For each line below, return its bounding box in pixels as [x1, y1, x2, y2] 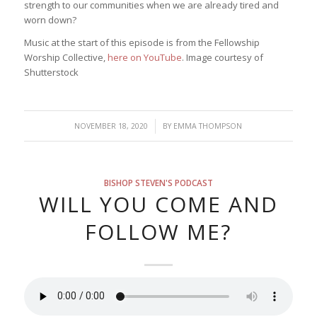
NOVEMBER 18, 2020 [74, 120, 149, 131]
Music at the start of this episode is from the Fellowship [23, 35, 260, 49]
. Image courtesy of [181, 50, 263, 64]
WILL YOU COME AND [38, 189, 278, 219]
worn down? [23, 13, 76, 26]
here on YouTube [107, 50, 182, 64]
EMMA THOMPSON [173, 120, 243, 131]
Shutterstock [23, 65, 79, 79]
